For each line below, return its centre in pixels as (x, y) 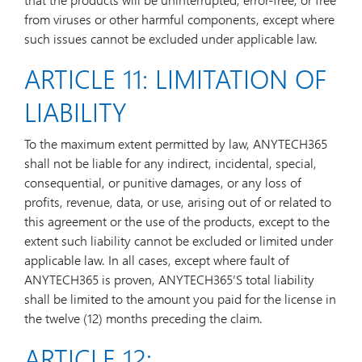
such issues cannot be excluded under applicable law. (171, 38)
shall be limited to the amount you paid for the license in (180, 299)
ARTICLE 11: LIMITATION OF (175, 78)
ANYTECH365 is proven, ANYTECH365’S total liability (169, 279)
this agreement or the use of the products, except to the (177, 221)
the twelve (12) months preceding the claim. (143, 318)
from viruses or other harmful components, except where (179, 19)
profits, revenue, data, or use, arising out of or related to (178, 202)
